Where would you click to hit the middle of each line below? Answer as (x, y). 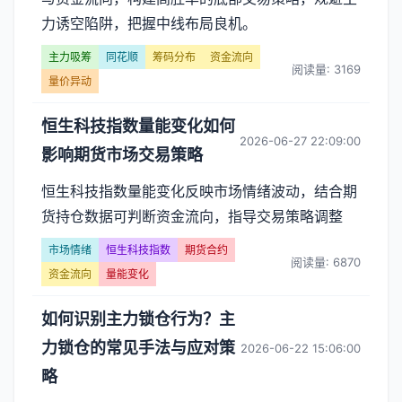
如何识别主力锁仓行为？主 (138, 319)
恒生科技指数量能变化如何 (138, 126)
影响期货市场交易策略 (122, 155)
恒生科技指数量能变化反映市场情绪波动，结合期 (199, 191)
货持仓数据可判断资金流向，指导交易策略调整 (192, 216)
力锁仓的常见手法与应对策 (138, 348)
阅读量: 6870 (326, 262)
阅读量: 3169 (326, 69)
